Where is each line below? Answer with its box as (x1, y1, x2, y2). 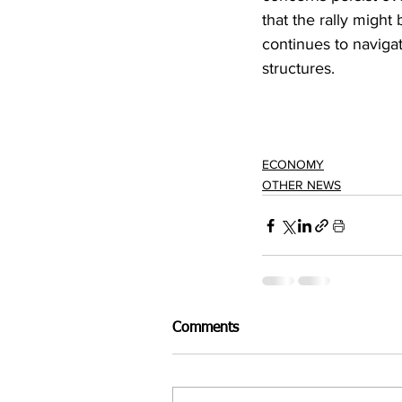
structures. (262, 59, 335, 78)
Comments (172, 321, 239, 336)
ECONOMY (262, 157, 324, 172)
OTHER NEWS (262, 178, 341, 193)
